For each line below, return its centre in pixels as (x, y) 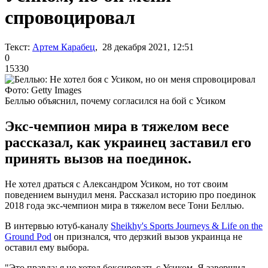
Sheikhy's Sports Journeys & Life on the (187, 226)
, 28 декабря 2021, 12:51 (144, 47)
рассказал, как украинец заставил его (128, 142)
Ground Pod (28, 236)
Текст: (17, 47)
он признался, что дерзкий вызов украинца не (147, 236)
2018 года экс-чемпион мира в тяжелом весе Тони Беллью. (124, 205)
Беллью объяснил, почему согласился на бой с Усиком (115, 100)
